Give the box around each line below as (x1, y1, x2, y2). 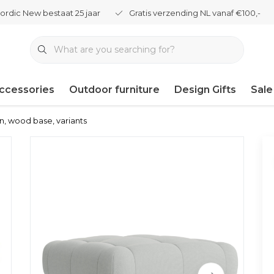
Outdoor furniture (69, 84, 160, 95)
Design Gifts (174, 84, 236, 95)
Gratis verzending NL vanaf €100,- (129, 8, 261, 18)
